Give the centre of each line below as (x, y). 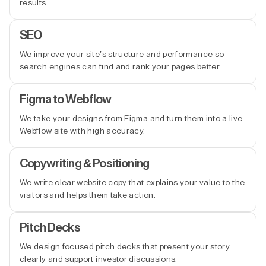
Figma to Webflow (66, 99)
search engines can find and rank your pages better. (121, 67)
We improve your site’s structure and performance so (122, 54)
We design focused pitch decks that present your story (125, 247)
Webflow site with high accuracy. (83, 131)
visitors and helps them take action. (88, 195)
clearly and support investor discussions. (99, 259)
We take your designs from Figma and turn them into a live (131, 118)
